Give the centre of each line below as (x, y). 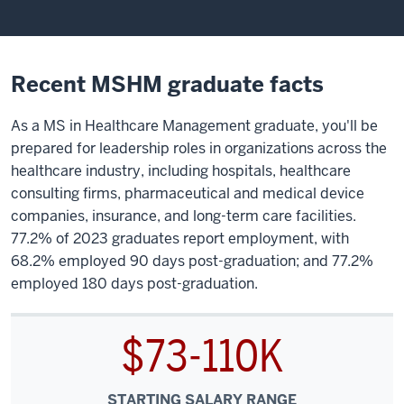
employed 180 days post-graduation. (134, 284)
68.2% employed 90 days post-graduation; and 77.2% (192, 262)
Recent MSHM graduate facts (167, 85)
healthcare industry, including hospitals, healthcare (181, 171)
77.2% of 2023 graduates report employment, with (180, 239)
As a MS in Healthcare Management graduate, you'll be (194, 126)
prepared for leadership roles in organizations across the (199, 149)
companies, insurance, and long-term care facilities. (184, 216)
